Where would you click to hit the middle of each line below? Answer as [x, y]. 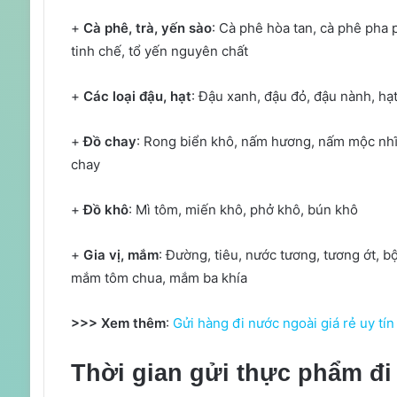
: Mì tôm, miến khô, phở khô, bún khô [243, 210]
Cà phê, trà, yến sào [147, 28]
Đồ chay [108, 142]
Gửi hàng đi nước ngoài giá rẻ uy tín [283, 323]
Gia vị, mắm [121, 255]
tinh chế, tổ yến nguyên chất [159, 51]
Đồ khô [105, 210]
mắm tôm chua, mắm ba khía [159, 278]
